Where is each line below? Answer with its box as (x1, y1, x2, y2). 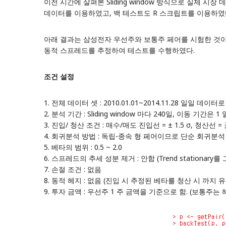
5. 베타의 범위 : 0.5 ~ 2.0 (44, 142, 122, 152)
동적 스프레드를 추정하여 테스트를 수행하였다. (44, 45, 195, 55)
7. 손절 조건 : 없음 (44, 164, 101, 174)
